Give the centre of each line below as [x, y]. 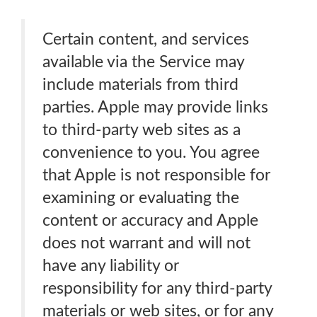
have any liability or [111, 266]
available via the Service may [144, 62]
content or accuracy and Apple [150, 220]
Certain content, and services [146, 39]
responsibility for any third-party [157, 288]
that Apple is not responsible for [156, 175]
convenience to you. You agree [151, 152]
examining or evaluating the [141, 198]
